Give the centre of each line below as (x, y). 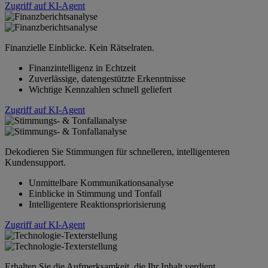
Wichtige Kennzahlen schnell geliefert (100, 90)
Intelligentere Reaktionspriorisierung (97, 205)
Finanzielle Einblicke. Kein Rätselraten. (80, 48)
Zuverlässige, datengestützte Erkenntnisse (107, 79)
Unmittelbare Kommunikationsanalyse (101, 183)
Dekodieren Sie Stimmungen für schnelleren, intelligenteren (117, 152)
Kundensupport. (35, 163)
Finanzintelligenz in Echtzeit (82, 68)
